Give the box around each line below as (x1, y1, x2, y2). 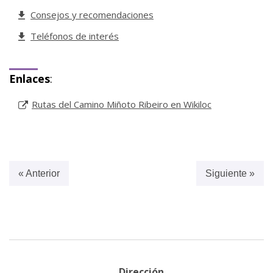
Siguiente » (205, 168, 255, 179)
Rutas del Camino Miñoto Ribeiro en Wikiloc (32, 98, 211, 111)
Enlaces (9, 71, 50, 87)
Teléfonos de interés (30, 30, 119, 43)
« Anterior (18, 168, 60, 179)
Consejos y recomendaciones (30, 9, 154, 21)
